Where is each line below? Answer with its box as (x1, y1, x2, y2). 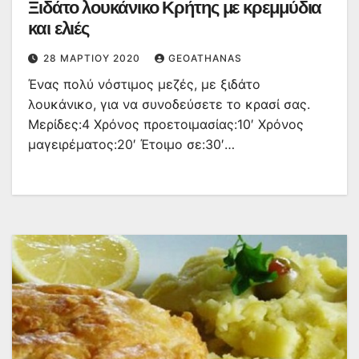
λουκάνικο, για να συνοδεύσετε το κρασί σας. (28, 96, 310, 113)
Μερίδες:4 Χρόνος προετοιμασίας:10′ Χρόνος (28, 116, 304, 133)
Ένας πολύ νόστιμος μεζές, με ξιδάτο (28, 76, 260, 93)
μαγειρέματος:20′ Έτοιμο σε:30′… (28, 136, 235, 153)
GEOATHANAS (168, 52, 242, 65)
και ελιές (28, 18, 90, 40)
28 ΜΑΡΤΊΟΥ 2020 (43, 52, 143, 65)
